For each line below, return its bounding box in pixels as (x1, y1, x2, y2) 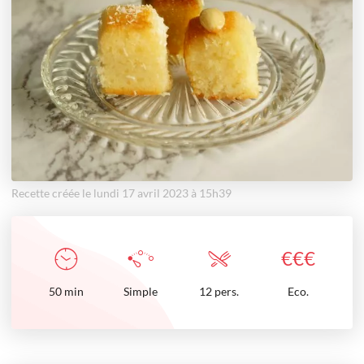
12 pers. (199, 284, 239, 298)
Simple (123, 284, 158, 298)
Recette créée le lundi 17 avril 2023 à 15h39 (11, 186, 232, 200)
